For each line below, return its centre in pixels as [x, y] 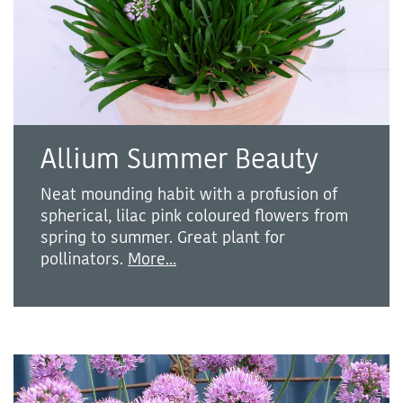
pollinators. [84, 260]
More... [152, 260]
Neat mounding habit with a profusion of [189, 195]
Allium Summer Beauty [179, 160]
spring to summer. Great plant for [163, 238]
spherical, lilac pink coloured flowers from [194, 216]
